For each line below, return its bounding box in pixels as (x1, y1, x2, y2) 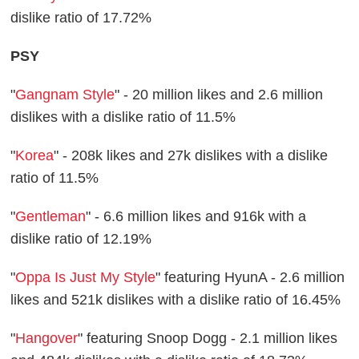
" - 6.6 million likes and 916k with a (86, 208, 307, 225)
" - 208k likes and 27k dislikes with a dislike (54, 147, 329, 164)
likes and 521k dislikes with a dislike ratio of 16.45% (10, 292, 341, 309)
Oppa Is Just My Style (15, 269, 156, 286)
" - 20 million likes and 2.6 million (115, 87, 324, 103)
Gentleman (15, 208, 87, 225)
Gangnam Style (15, 87, 115, 103)
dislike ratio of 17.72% (10, 10, 152, 26)
